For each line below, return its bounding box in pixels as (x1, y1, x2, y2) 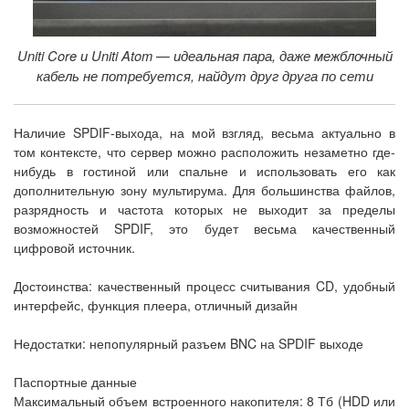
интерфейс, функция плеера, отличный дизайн (14, 296, 298, 315)
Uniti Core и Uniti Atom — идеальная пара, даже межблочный (16, 46, 393, 66)
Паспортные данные (14, 372, 137, 392)
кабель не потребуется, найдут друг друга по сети (36, 66, 373, 86)
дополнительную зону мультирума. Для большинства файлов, (14, 181, 395, 200)
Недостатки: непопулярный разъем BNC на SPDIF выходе (14, 334, 363, 353)
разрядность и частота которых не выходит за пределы (14, 200, 395, 219)
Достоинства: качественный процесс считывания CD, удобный (14, 277, 395, 296)
